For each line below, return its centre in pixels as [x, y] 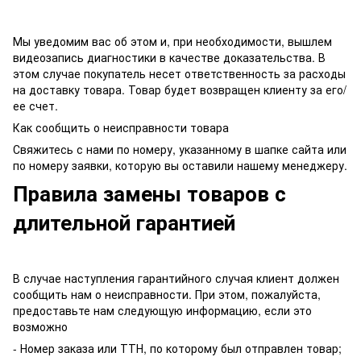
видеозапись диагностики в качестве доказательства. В [169, 58]
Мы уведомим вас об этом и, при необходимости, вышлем [172, 41]
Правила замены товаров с [149, 193]
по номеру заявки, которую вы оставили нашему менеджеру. [180, 166]
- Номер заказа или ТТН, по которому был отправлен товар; [177, 349]
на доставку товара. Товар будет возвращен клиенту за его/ [180, 90]
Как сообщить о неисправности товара [121, 128]
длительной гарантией [124, 222]
